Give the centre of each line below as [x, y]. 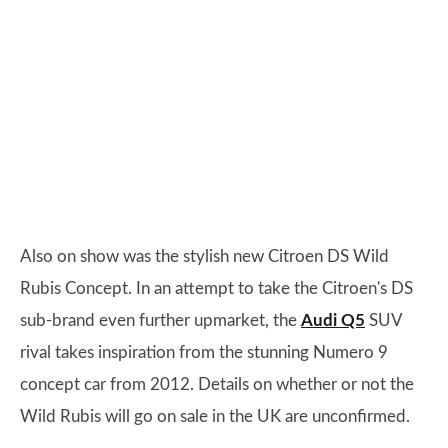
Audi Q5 [333, 320]
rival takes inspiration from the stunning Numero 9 [204, 352]
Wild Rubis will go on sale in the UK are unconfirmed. [215, 416]
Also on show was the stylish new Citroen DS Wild [204, 256]
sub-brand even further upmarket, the [160, 320]
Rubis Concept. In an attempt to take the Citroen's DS [216, 288]
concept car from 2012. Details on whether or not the [217, 384]
